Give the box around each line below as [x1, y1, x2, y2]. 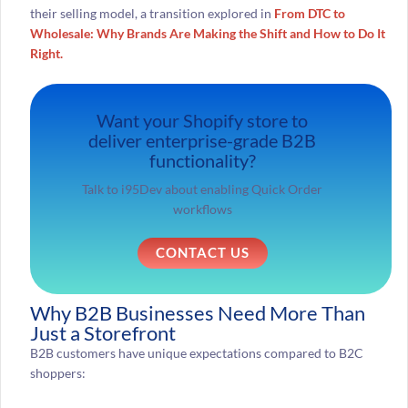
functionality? [148, 148, 256, 171]
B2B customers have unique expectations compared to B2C [29, 344, 363, 361]
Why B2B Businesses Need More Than [29, 300, 365, 325]
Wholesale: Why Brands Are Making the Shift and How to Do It [29, 25, 385, 41]
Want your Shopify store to [97, 108, 309, 131]
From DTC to [273, 5, 345, 21]
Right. [29, 45, 63, 61]
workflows [172, 200, 232, 217]
